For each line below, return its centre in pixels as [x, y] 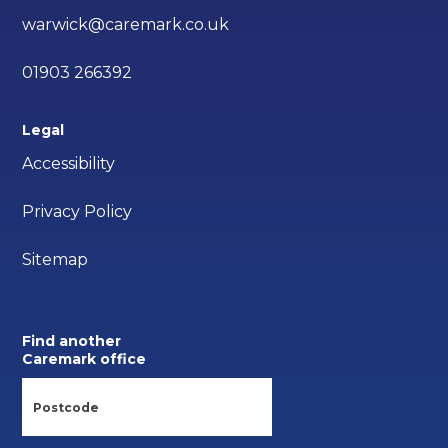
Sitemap [55, 260]
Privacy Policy [77, 212]
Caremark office [84, 359]
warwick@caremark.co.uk [126, 25]
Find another [72, 341]
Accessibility [69, 164]
